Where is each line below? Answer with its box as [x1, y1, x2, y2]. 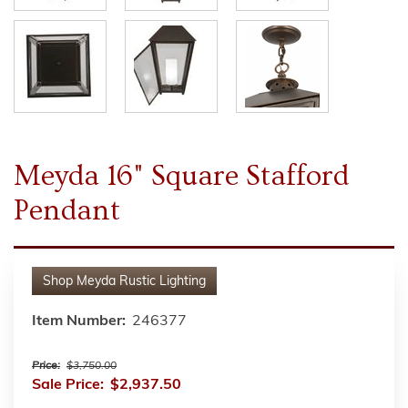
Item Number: [32, 313, 126, 329]
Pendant [14, 193, 120, 227]
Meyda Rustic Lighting [76, 274, 206, 289]
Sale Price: [32, 377, 104, 393]
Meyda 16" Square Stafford [14, 158, 349, 192]
